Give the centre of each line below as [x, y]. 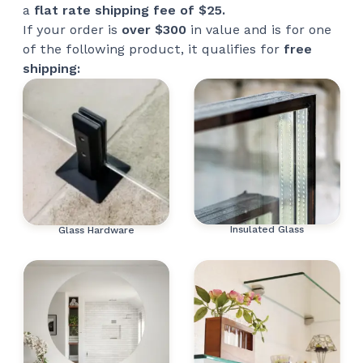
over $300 [154, 30]
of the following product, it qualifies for [153, 49]
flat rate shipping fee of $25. [130, 10]
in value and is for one [259, 30]
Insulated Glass [267, 230]
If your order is [72, 30]
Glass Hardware [96, 230]
